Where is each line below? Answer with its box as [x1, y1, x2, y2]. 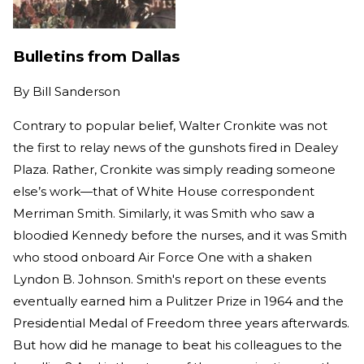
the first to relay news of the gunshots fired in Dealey [13, 140, 338, 156]
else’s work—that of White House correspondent [13, 184, 314, 200]
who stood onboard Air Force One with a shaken [13, 249, 312, 266]
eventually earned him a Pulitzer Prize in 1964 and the [13, 293, 344, 310]
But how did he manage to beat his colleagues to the [13, 337, 342, 353]
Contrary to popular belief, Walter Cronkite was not [13, 118, 327, 134]
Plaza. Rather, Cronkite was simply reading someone [13, 162, 336, 178]
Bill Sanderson [32, 84, 120, 100]
